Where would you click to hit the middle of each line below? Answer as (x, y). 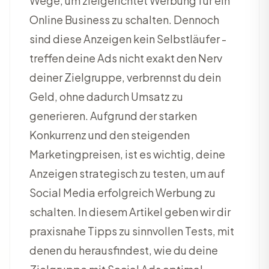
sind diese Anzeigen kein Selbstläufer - (128, 39)
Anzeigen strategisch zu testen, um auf (127, 173)
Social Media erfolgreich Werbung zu (122, 192)
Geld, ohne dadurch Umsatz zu (106, 96)
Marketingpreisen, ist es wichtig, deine (127, 154)
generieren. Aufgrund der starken (113, 116)
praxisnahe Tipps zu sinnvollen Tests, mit (132, 231)
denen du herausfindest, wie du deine (124, 250)
